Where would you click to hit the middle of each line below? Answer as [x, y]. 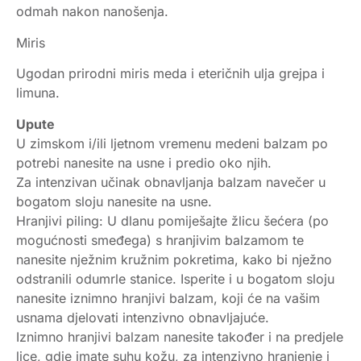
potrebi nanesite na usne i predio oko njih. [144, 162]
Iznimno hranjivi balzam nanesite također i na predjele [180, 336]
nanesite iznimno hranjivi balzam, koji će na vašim [168, 298]
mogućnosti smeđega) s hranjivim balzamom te [160, 240]
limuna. [38, 93]
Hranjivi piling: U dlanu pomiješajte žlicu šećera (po [172, 220]
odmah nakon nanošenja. [92, 12]
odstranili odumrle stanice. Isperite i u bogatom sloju [175, 278]
